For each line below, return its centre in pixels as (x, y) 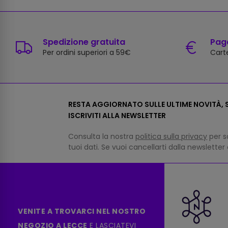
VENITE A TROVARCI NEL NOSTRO (82, 211)
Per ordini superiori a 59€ (87, 53)
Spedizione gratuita (84, 42)
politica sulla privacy (172, 136)
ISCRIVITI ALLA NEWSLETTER (117, 115)
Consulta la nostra (102, 136)
